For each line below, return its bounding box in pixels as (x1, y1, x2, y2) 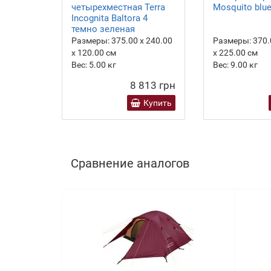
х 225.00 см (213, 48, 258, 58)
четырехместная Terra (71, 2, 165, 13)
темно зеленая (71, 24, 135, 35)
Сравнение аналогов (71, 156, 189, 171)
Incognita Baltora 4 (71, 13, 148, 24)
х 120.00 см (71, 48, 116, 58)
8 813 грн (130, 79, 175, 92)
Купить (143, 98, 172, 108)
